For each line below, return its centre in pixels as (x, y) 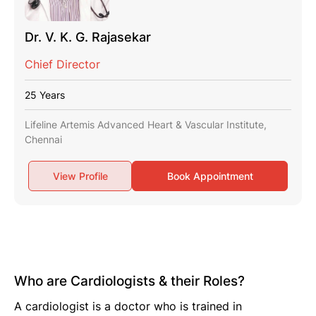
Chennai (43, 140)
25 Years (45, 95)
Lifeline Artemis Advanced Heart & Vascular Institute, (146, 125)
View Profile (80, 176)
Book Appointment (210, 176)
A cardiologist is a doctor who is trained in (128, 306)
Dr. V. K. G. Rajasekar (88, 37)
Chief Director (62, 65)
